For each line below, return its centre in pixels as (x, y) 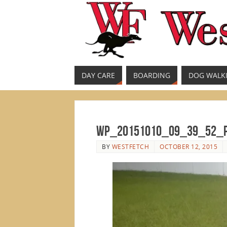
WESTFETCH (130, 146)
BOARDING (152, 75)
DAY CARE (98, 75)
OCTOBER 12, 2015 (188, 146)
